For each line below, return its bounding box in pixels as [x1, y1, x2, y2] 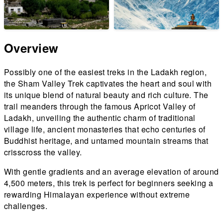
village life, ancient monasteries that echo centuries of [4, 123, 206, 135]
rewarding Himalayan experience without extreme [4, 189, 190, 200]
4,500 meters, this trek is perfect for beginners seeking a [4, 177, 214, 189]
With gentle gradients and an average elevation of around [4, 166, 219, 177]
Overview [4, 39, 59, 57]
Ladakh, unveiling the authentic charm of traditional [4, 112, 196, 123]
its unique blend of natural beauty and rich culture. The [4, 89, 209, 101]
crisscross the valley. [4, 146, 82, 158]
